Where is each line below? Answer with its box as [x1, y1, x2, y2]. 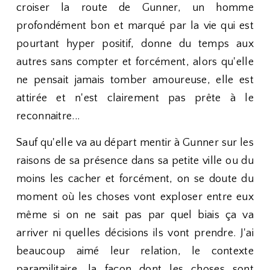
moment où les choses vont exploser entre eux [16, 191, 254, 203]
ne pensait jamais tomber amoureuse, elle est [16, 74, 254, 86]
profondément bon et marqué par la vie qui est [16, 20, 254, 32]
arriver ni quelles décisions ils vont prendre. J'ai [16, 227, 254, 239]
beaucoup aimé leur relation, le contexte [16, 245, 254, 257]
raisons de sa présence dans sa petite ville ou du [16, 155, 254, 167]
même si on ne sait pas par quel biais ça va [16, 209, 254, 221]
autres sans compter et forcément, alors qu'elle [16, 56, 254, 68]
